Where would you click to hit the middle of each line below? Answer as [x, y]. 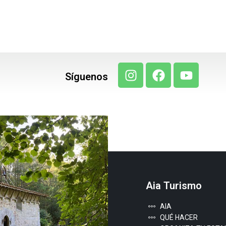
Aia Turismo [174, 186]
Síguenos [87, 77]
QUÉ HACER [179, 218]
